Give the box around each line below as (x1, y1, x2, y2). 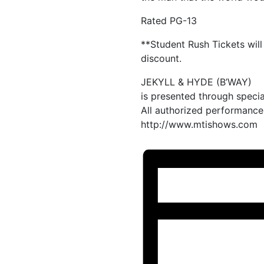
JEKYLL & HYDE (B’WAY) (141, 75, 252, 88)
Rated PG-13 (141, 14, 197, 27)
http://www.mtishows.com (141, 118, 258, 130)
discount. (141, 52, 181, 64)
